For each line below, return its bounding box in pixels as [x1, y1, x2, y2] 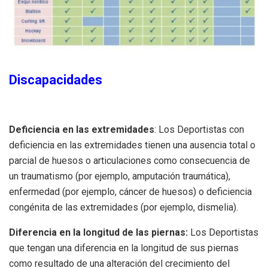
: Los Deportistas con [154, 123, 244, 135]
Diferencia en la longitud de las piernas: [9, 226, 190, 238]
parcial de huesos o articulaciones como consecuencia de [9, 154, 250, 166]
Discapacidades [9, 72, 102, 87]
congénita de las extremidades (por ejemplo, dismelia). [9, 201, 238, 213]
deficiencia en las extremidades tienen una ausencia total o [9, 139, 255, 151]
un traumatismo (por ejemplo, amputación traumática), [9, 170, 230, 182]
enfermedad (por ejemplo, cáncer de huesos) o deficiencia [9, 185, 252, 197]
